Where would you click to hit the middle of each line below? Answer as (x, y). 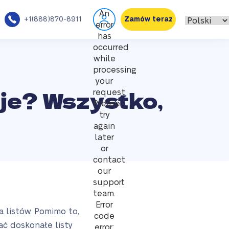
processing (115, 70)
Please (107, 104)
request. (110, 93)
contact (109, 160)
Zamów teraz (148, 19)
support (109, 182)
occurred (111, 48)
